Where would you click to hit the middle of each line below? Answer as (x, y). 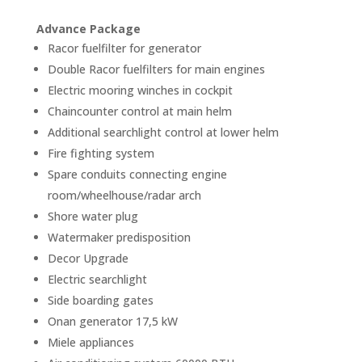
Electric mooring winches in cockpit (140, 90)
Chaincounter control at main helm (139, 111)
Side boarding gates (100, 300)
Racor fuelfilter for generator (124, 48)
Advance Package (88, 28)
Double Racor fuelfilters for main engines (156, 69)
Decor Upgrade (88, 258)
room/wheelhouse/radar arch (124, 195)
